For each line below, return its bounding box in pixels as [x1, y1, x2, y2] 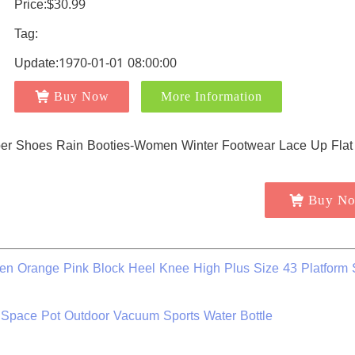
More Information [160, 90, 262, 103]
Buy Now [53, 90, 109, 103]
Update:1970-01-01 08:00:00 [13, 51, 177, 75]
